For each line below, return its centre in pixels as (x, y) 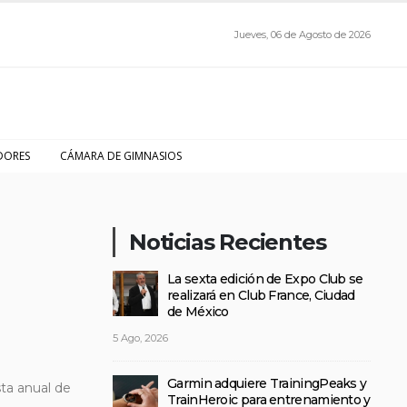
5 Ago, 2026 (140, 338)
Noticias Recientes (228, 242)
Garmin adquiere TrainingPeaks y (267, 383)
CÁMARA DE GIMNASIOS (121, 156)
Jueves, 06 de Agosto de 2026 (303, 35)
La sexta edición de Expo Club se (265, 279)
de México (198, 312)
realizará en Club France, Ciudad (261, 295)
